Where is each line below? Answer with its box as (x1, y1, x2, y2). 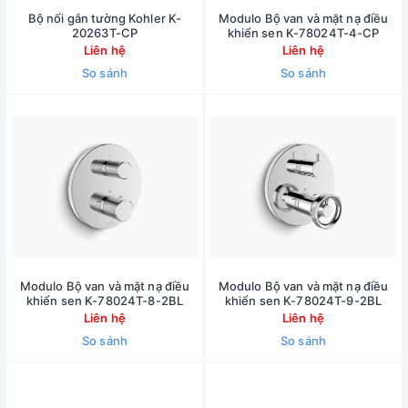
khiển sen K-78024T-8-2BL (25, 293, 184, 308)
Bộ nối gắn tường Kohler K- (27, 11, 182, 25)
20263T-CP (71, 25, 138, 40)
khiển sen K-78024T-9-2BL (224, 293, 382, 308)
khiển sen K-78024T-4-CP (227, 25, 380, 40)
